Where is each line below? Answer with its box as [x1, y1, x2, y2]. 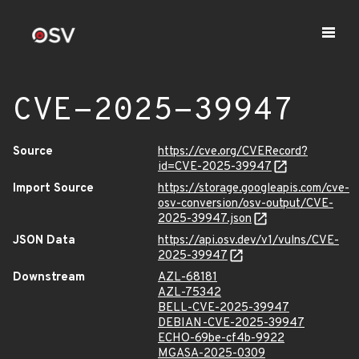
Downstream [13, 270, 85, 285]
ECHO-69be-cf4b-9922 [158, 331, 284, 346]
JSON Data [13, 233, 75, 248]
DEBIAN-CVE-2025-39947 [158, 316, 305, 331]
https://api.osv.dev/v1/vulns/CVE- [158, 233, 339, 248]
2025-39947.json [158, 212, 252, 227]
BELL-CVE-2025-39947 [158, 301, 289, 316]
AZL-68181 [158, 270, 217, 285]
